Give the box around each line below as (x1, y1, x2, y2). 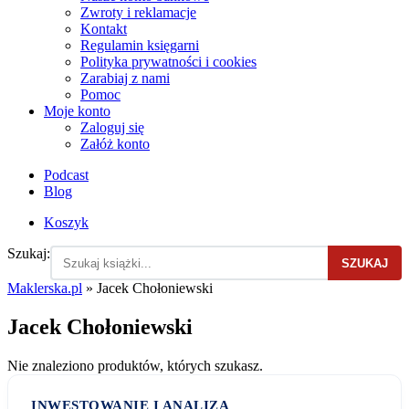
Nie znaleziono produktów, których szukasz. (7, 357, 263, 373)
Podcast (44, 167, 89, 184)
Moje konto (44, 103, 110, 120)
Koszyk (44, 215, 89, 231)
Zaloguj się (80, 120, 144, 136)
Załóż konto (80, 136, 150, 152)
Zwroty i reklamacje (80, 5, 196, 21)
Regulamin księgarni (80, 37, 199, 54)
